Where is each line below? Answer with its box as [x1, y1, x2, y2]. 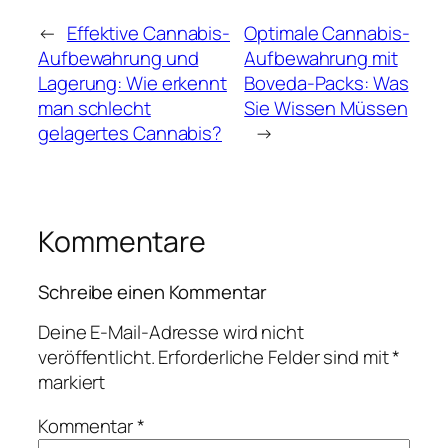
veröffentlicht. [38, 344, 155, 371]
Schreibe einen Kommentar [38, 278, 267, 305]
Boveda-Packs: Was [244, 70, 409, 97]
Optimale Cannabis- [244, 20, 410, 47]
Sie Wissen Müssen [244, 95, 408, 122]
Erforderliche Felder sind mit [158, 344, 393, 371]
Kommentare [38, 222, 206, 262]
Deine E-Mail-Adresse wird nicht [38, 319, 304, 346]
